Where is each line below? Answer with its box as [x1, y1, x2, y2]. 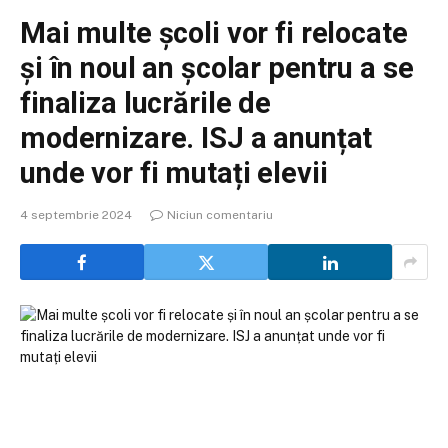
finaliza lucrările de [20, 86, 271, 120]
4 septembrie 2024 [20, 208, 132, 222]
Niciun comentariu [167, 208, 273, 222]
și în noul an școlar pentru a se [20, 51, 414, 85]
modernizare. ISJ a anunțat [20, 121, 373, 155]
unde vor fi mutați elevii [20, 156, 328, 190]
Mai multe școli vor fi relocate [20, 16, 408, 50]
